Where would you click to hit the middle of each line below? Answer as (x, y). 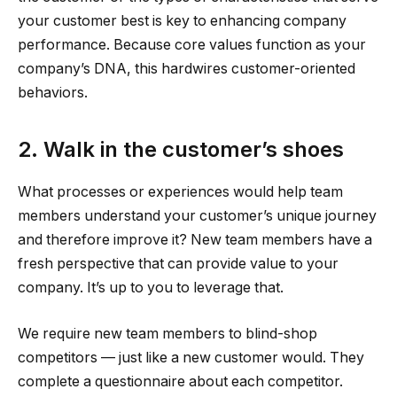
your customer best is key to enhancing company (182, 21)
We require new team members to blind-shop (167, 334)
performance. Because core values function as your (192, 45)
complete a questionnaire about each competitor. (180, 382)
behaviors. (53, 93)
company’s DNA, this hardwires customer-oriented (187, 69)
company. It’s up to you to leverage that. (151, 288)
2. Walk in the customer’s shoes (181, 149)
